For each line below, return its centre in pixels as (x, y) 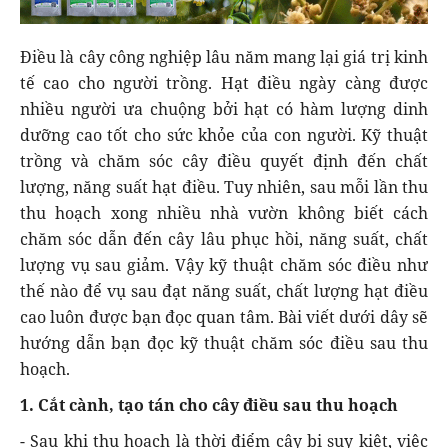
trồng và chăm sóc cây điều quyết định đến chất (224, 160)
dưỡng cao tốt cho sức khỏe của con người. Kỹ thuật (224, 134)
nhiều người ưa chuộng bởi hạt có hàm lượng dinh (224, 108)
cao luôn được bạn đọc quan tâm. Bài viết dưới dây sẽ (224, 316)
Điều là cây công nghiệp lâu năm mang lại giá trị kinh (224, 56)
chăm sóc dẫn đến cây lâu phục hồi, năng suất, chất (224, 238)
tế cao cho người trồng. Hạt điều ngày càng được (224, 82)
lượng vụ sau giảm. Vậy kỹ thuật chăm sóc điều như (224, 264)
